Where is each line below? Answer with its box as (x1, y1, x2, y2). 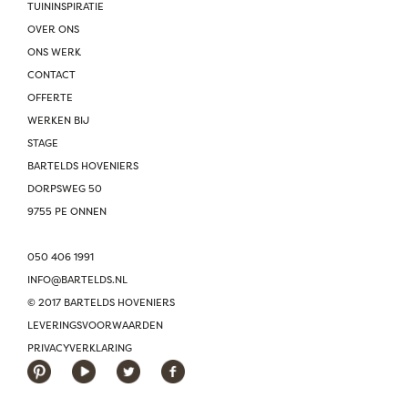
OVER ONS (27, 23, 79, 37)
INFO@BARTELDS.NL (27, 273, 127, 288)
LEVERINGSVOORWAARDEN (27, 319, 163, 333)
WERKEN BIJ (27, 114, 89, 128)
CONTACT (27, 68, 76, 83)
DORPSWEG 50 (27, 182, 102, 197)
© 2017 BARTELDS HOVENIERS (27, 296, 175, 311)
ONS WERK (27, 46, 81, 60)
